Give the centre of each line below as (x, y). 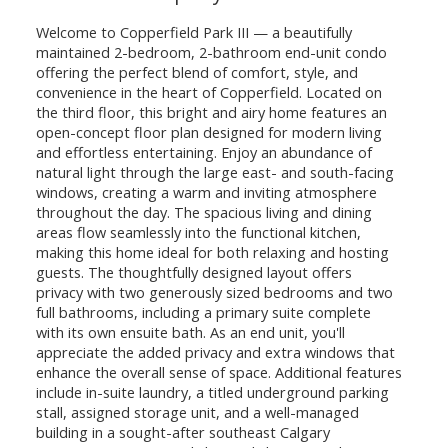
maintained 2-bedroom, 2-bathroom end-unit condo (211, 52)
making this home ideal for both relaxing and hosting (212, 252)
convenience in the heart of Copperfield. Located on (208, 92)
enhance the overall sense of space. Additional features (218, 372)
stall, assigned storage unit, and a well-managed (197, 412)
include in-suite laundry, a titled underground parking (212, 392)
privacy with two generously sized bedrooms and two (214, 292)
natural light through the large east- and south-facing (214, 172)
